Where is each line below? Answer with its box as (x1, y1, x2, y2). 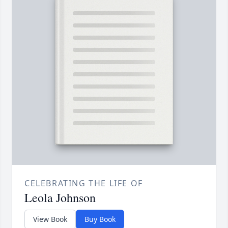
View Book (33, 214, 67, 224)
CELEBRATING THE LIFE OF (24, 177, 143, 189)
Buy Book (84, 214, 116, 224)
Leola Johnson (24, 189, 96, 206)
